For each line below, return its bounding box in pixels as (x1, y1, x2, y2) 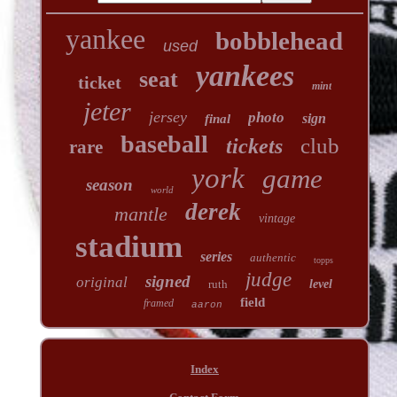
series (200, 248, 233, 264)
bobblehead (215, 26, 344, 55)
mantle (113, 202, 167, 225)
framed (144, 296, 175, 309)
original (76, 273, 128, 291)
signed (145, 271, 191, 291)
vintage (258, 211, 295, 225)
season (86, 175, 134, 194)
